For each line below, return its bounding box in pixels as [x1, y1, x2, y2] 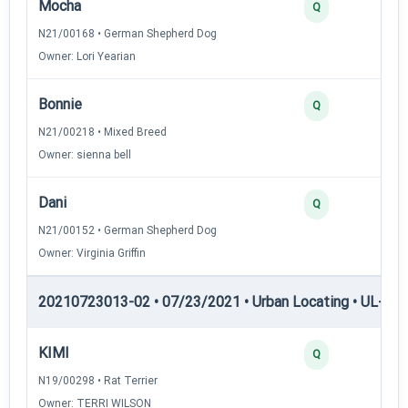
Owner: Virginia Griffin [38, 246, 146, 260]
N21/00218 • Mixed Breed [38, 125, 167, 138]
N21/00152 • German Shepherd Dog [38, 223, 217, 237]
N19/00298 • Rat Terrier [38, 373, 158, 387]
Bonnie [38, 95, 82, 113]
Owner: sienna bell [38, 148, 131, 161]
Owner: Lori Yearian [38, 49, 136, 63]
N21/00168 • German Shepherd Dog [38, 26, 217, 40]
